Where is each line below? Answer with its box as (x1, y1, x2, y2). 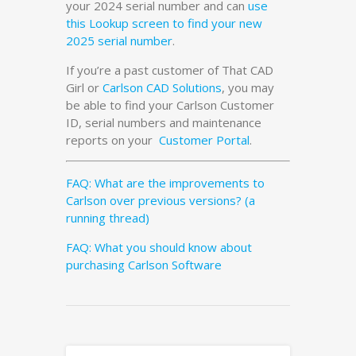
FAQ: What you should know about (66, 239, 252, 256)
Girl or (66, 79, 103, 96)
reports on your (66, 132, 159, 149)
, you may (222, 79, 274, 96)
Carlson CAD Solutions (103, 79, 222, 96)
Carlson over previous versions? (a (66, 192, 255, 209)
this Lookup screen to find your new (66, 15, 262, 32)
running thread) (66, 210, 149, 226)
